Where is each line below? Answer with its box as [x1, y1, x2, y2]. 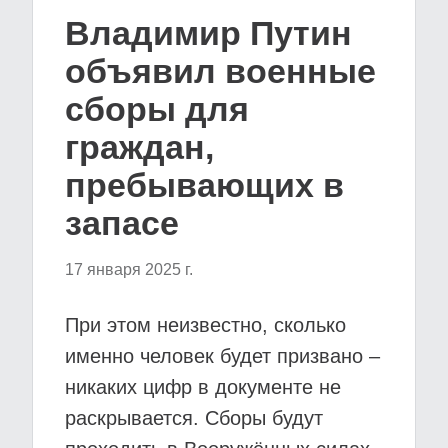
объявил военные [65, 52, 376, 90]
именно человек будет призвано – [65, 345, 380, 367]
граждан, [65, 128, 214, 166]
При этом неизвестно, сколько [65, 314, 346, 336]
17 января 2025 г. [65, 261, 193, 278]
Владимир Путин [65, 14, 352, 52]
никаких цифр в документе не [65, 376, 341, 398]
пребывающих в [65, 166, 344, 204]
